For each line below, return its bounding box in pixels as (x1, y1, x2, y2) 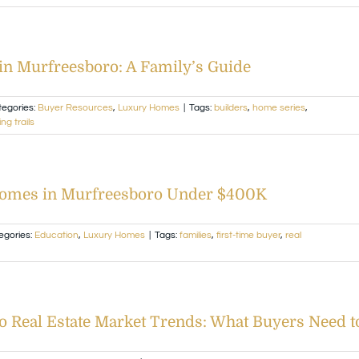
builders (214, 102, 248, 113)
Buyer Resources (38, 102, 113, 113)
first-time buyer (216, 229, 280, 240)
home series (252, 102, 305, 113)
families (179, 229, 212, 240)
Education (34, 229, 79, 240)
